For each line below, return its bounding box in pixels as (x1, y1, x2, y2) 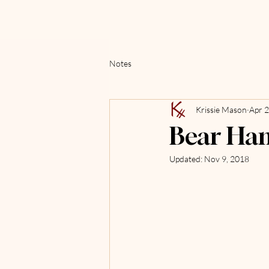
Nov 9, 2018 (204, 154, 249, 164)
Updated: (169, 154, 204, 164)
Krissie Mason (196, 104, 247, 115)
